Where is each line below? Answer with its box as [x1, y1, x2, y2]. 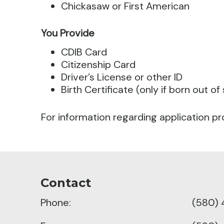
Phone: [40, 195, 71, 209]
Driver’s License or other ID [61, 70, 183, 83]
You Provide [41, 26, 95, 39]
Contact [40, 175, 91, 190]
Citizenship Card [61, 58, 136, 71]
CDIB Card [61, 45, 107, 58]
